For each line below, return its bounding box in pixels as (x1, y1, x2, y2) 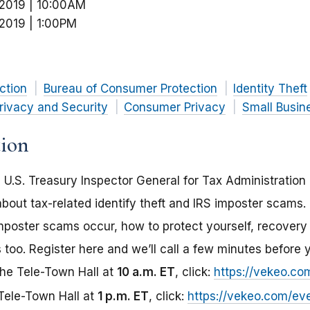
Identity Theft (233, 82, 307, 96)
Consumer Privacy (124, 100, 226, 115)
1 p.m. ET (98, 289, 149, 304)
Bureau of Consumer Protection (43, 82, 217, 96)
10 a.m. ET (117, 265, 175, 280)
